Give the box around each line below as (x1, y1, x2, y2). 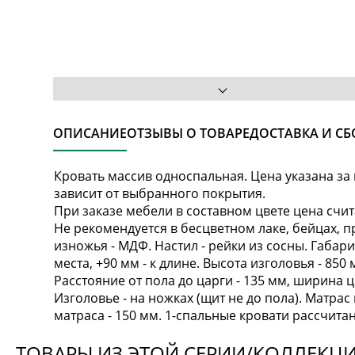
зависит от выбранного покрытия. (54, 184, 266, 202)
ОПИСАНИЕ (53, 124, 128, 142)
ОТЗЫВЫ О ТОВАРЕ (127, 124, 250, 142)
